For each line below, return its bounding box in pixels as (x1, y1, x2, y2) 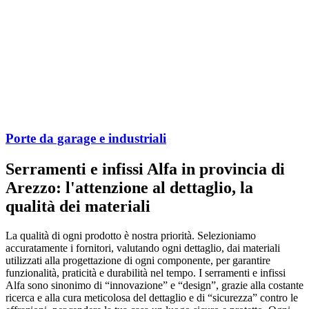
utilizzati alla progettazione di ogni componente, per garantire (6, 254, 270, 266)
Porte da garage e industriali (6, 130, 166, 146)
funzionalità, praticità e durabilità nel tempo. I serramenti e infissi (6, 266, 286, 279)
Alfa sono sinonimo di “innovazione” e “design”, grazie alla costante (6, 279, 303, 291)
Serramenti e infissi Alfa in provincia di (6, 159, 285, 178)
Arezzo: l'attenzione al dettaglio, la (6, 178, 253, 197)
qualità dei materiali (6, 197, 150, 215)
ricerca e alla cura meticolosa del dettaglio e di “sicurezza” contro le (6, 291, 298, 303)
